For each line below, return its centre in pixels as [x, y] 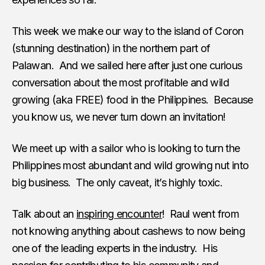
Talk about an [44, 214]
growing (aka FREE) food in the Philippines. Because [132, 99]
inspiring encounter [119, 214]
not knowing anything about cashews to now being [128, 231]
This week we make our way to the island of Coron [128, 31]
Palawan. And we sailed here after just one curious [127, 65]
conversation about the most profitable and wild [120, 82]
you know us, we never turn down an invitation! [119, 117]
